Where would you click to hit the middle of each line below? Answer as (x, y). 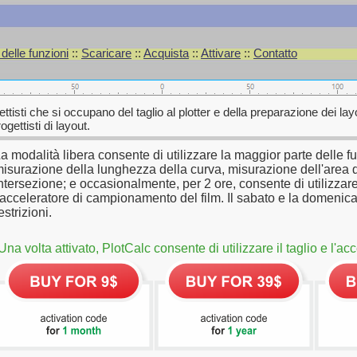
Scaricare (106, 53)
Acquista (166, 53)
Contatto (275, 53)
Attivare (221, 53)
